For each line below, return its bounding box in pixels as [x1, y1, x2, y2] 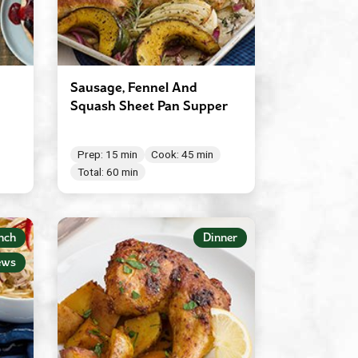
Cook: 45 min [151, 148, 214, 161]
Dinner [202, 231, 237, 244]
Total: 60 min [77, 165, 138, 179]
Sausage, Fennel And [70, 80, 197, 94]
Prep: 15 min [77, 148, 137, 161]
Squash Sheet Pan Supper [70, 98, 228, 113]
